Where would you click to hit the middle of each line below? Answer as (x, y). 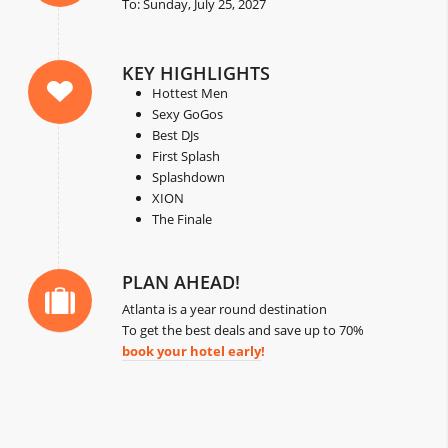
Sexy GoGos (188, 114)
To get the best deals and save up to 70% (243, 330)
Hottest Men (190, 93)
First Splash (186, 156)
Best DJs (176, 135)
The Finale (182, 219)
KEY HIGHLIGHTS (196, 73)
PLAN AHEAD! (181, 282)
